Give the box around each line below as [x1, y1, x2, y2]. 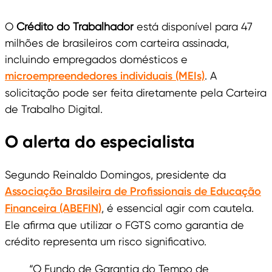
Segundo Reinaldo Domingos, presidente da [5, 168, 226, 182]
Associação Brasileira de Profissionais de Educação [5, 185, 261, 199]
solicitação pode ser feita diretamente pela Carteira [5, 86, 267, 100]
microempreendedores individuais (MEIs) [5, 69, 205, 83]
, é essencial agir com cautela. [101, 202, 254, 215]
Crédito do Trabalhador [16, 20, 134, 33]
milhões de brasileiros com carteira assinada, [5, 36, 229, 50]
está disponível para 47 [134, 20, 253, 33]
